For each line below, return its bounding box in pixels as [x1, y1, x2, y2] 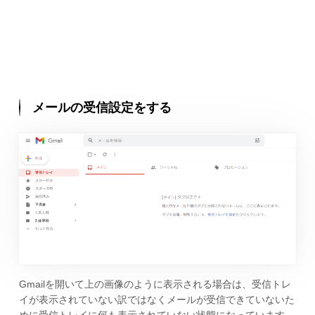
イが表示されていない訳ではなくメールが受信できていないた [18, 294, 295, 306]
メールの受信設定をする [32, 101, 172, 115]
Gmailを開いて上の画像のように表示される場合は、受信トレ [18, 278, 291, 290]
